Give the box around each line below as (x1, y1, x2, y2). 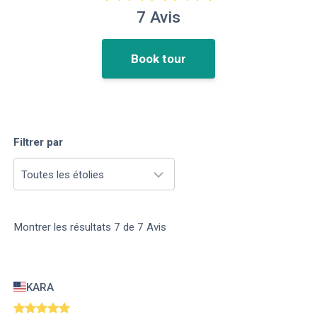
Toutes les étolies (21, 168, 104, 181)
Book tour (131, 52, 186, 67)
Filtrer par (13, 136, 63, 149)
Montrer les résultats (13, 220, 111, 234)
